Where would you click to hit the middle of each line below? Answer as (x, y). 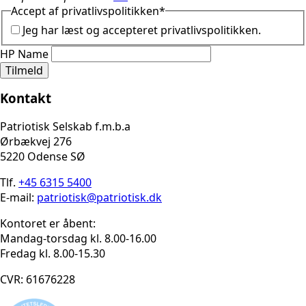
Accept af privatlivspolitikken (85, 11)
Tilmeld (24, 70)
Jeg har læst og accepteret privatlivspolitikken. (142, 30)
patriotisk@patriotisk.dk (99, 198)
